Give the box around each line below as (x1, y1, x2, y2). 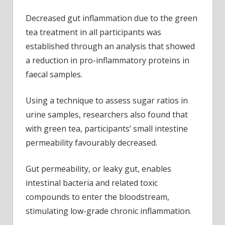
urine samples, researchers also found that (26, 109, 188, 121)
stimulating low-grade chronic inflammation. (26, 205, 191, 217)
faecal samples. (26, 69, 82, 80)
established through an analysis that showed (26, 41, 195, 52)
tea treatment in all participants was (26, 27, 161, 38)
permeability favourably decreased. (26, 137, 157, 149)
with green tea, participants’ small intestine (26, 123, 188, 135)
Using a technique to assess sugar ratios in (26, 95, 188, 106)
